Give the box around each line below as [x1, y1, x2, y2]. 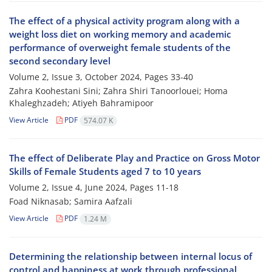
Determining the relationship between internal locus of [9, 250, 252, 263]
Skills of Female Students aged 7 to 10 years [9, 165, 201, 178]
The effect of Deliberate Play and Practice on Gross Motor [9, 152, 260, 165]
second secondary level [9, 55, 110, 67]
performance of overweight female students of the [9, 41, 231, 54]
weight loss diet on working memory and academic [9, 28, 231, 41]
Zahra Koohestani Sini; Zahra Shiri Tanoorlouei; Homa [9, 85, 228, 97]
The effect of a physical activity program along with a [9, 15, 240, 27]
